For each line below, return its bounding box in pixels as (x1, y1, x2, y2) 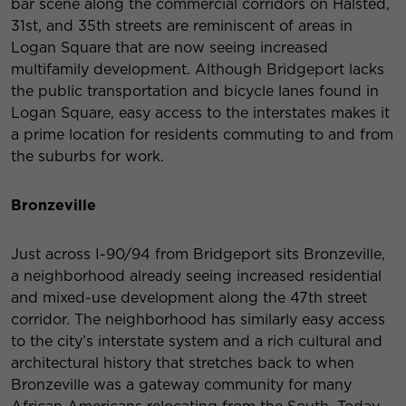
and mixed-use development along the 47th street (11, 289, 367, 307)
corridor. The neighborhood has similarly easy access (11, 311, 385, 329)
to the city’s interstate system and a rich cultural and (11, 333, 382, 351)
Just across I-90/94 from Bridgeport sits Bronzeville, (11, 246, 385, 264)
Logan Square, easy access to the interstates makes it (11, 104, 390, 122)
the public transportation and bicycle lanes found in (11, 82, 379, 101)
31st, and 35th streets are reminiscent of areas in (11, 17, 353, 35)
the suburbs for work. (11, 148, 164, 166)
